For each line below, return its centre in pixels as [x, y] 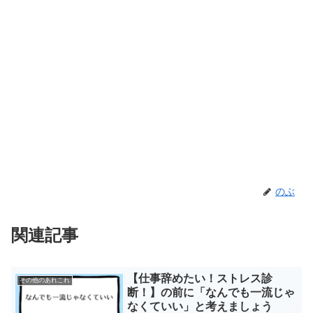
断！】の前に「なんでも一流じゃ [211, 292]
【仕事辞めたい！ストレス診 [200, 278]
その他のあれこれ [45, 280]
